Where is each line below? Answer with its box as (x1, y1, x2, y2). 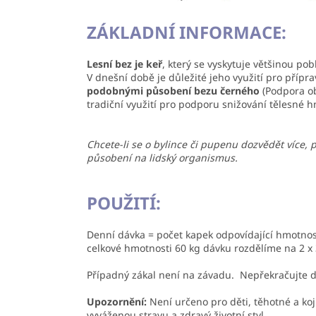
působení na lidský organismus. (87, 151, 241, 165)
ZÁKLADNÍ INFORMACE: (87, 20, 286, 44)
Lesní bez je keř (87, 57, 162, 71)
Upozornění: (87, 295, 147, 309)
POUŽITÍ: (87, 191, 161, 215)
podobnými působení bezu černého (87, 84, 262, 98)
